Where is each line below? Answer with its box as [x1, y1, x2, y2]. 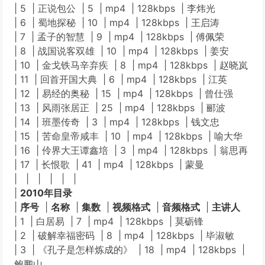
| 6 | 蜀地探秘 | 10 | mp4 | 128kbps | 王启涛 [14, 17, 219, 28]
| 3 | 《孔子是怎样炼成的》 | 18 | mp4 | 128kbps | [14, 244, 245, 256]
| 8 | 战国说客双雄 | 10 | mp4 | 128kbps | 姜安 [14, 45, 229, 57]
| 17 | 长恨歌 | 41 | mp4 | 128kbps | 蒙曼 [14, 159, 204, 170]
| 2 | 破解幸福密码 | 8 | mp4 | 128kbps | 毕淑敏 [14, 230, 234, 241]
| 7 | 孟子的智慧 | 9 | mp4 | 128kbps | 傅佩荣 [14, 31, 224, 43]
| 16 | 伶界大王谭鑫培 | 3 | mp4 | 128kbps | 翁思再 [14, 144, 248, 156]
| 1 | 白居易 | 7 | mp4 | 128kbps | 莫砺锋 [14, 215, 203, 227]
